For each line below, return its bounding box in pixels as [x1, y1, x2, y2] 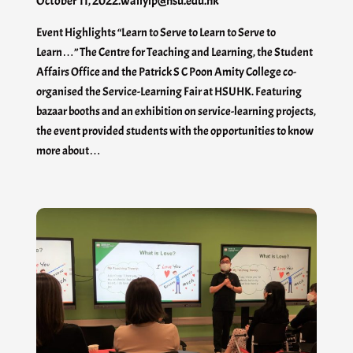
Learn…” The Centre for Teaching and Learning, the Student [36, 45, 313, 60]
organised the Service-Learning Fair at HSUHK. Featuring [36, 84, 302, 99]
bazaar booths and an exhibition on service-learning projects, [36, 104, 316, 119]
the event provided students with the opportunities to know [36, 124, 314, 139]
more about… [36, 143, 101, 158]
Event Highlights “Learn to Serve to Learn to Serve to [36, 25, 276, 40]
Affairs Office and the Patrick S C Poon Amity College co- [36, 65, 296, 80]
